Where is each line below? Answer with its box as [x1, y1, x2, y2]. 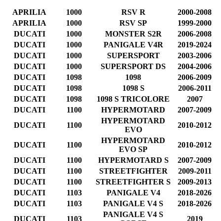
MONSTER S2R [105, 29, 162, 38]
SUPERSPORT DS [101, 62, 166, 71]
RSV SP [119, 18, 147, 27]
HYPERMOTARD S [98, 155, 169, 164]
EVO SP [119, 145, 147, 153]
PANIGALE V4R [103, 40, 163, 49]
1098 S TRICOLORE [97, 94, 170, 103]
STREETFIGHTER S [96, 177, 171, 186]
